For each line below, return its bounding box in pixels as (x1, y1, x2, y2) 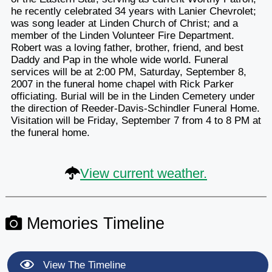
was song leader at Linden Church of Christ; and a (10, 17, 238, 29)
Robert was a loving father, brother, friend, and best (10, 41, 243, 53)
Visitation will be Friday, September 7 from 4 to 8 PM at (10, 114, 261, 126)
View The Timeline (39, 259, 126, 271)
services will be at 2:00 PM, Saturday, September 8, (10, 66, 246, 78)
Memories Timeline (21, 213, 165, 233)
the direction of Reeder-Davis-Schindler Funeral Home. (10, 102, 260, 114)
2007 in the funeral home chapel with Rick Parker (10, 78, 234, 90)
